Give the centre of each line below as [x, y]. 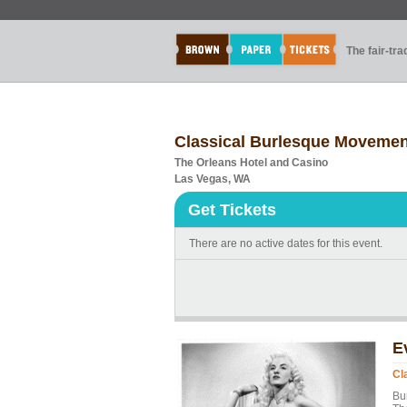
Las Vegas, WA [213, 179]
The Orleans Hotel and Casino [251, 163]
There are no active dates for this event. [286, 243]
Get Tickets [232, 210]
